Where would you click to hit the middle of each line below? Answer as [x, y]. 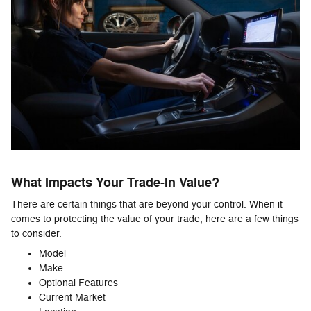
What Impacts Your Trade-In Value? [115, 183]
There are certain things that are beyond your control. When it [147, 205]
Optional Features [78, 283]
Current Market [72, 298]
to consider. [36, 234]
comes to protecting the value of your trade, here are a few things [155, 219]
